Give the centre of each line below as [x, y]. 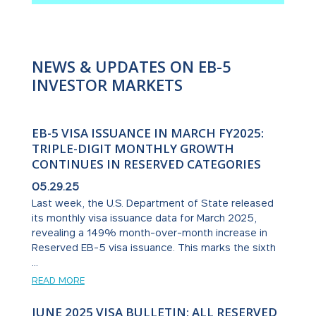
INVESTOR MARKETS [107, 85]
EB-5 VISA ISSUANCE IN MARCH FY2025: [147, 133]
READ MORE [58, 280]
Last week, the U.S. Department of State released [152, 203]
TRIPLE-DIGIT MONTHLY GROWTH [133, 148]
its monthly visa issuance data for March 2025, [144, 218]
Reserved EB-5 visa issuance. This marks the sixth [153, 247]
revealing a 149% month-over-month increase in [149, 232]
